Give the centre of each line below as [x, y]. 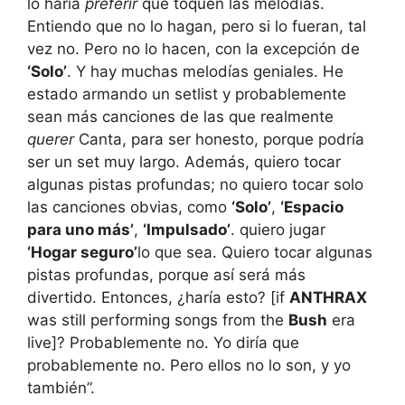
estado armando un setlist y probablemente [187, 94]
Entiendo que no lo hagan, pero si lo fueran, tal [197, 27]
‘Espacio [312, 207]
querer [51, 140]
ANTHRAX [328, 298]
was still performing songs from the [158, 320]
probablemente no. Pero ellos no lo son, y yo [189, 366]
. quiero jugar [278, 230]
